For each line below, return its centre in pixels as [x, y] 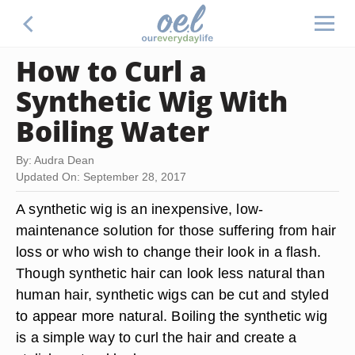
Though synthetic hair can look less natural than [170, 273]
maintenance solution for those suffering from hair [176, 230]
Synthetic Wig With [152, 101]
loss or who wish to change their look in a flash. [169, 252]
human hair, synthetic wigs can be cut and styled [172, 294]
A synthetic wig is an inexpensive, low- [140, 209]
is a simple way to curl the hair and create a [157, 337]
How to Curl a [111, 71]
